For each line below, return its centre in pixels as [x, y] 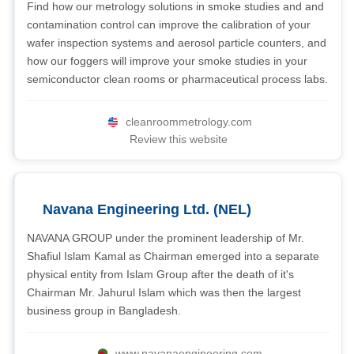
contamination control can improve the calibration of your [169, 24]
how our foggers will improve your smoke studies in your [167, 61]
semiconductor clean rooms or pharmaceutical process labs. [177, 79]
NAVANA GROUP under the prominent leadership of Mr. [166, 238]
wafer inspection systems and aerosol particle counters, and [177, 43]
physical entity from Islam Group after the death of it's [160, 274]
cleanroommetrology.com [188, 122]
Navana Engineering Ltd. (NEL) [147, 209]
